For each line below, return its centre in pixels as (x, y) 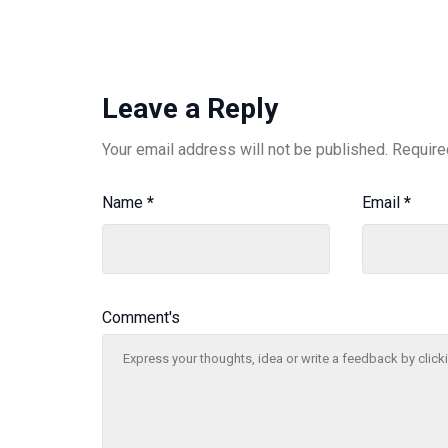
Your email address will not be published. (245, 150)
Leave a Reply (190, 109)
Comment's (141, 318)
